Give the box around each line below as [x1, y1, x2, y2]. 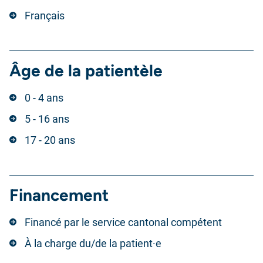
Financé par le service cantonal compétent [25, 216, 222, 228]
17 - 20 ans [25, 134, 75, 146]
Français [25, 9, 65, 22]
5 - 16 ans [25, 113, 69, 125]
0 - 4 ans [25, 92, 63, 104]
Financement [9, 185, 109, 205]
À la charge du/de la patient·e [25, 237, 161, 249]
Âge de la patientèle [9, 60, 163, 80]
